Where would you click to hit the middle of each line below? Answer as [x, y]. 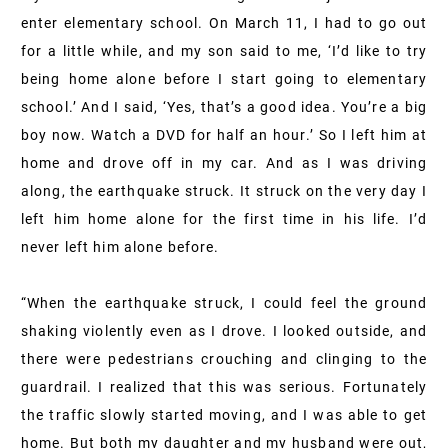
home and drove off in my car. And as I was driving [224, 162]
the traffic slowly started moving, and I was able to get [224, 414]
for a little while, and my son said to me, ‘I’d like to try [224, 50]
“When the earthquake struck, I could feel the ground [224, 302]
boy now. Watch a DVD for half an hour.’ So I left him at [224, 134]
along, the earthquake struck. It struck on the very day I [224, 190]
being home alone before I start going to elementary [224, 78]
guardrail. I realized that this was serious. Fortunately [224, 386]
